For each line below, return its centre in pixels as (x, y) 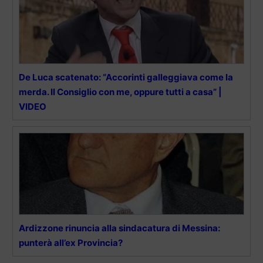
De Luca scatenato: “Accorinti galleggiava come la (126, 77)
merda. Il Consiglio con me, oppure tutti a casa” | (120, 92)
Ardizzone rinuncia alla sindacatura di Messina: (119, 228)
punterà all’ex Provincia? (71, 242)
